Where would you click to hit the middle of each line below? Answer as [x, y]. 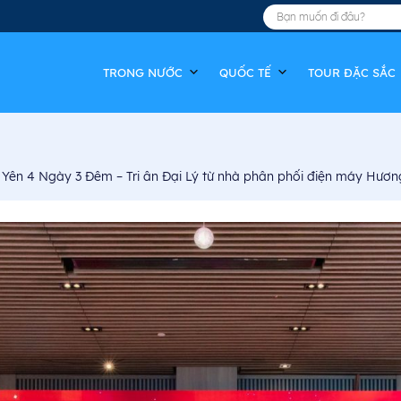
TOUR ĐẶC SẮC [352, 73]
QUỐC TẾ [245, 73]
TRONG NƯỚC [143, 73]
